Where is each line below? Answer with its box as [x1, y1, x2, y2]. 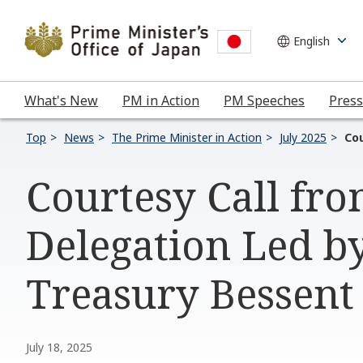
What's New [24, 91, 98, 109]
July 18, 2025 [26, 340, 92, 355]
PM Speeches [224, 91, 305, 109]
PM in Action [122, 91, 199, 109]
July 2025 [280, 130, 327, 145]
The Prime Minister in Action [112, 130, 262, 145]
